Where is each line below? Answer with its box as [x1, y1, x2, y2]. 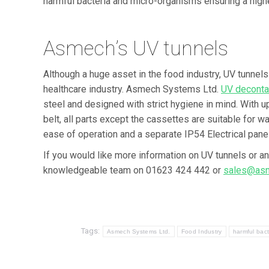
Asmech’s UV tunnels [43, 35, 228, 60]
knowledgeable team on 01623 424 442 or [43, 164, 223, 176]
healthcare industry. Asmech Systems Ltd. [43, 83, 221, 95]
